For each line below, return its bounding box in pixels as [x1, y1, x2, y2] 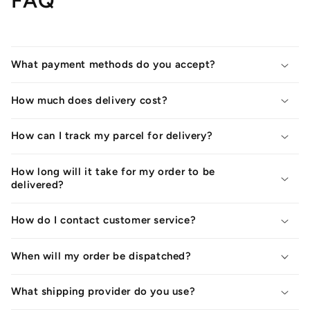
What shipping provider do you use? [10, 285, 196, 298]
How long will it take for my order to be [10, 165, 215, 178]
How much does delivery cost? [10, 93, 168, 107]
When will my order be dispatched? [10, 249, 192, 262]
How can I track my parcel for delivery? [10, 129, 213, 143]
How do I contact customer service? [10, 214, 197, 227]
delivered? [10, 178, 64, 191]
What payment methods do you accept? [10, 58, 216, 71]
